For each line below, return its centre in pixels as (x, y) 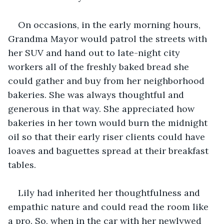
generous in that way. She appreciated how (102, 108)
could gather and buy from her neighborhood (107, 80)
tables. (22, 164)
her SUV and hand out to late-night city (95, 52)
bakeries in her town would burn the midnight (109, 122)
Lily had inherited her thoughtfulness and (110, 192)
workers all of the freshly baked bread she (100, 66)
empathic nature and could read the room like (109, 206)
